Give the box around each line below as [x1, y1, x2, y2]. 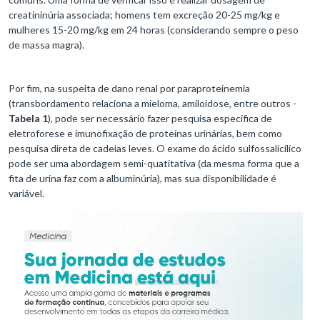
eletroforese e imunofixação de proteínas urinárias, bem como [9, 127, 282, 140]
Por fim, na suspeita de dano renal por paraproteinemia [9, 82, 250, 95]
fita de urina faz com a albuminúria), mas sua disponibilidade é [9, 172, 276, 185]
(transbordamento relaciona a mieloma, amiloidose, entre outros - [9, 97, 296, 110]
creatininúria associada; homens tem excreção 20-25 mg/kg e [9, 9, 280, 21]
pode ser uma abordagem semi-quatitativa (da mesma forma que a [9, 157, 299, 170]
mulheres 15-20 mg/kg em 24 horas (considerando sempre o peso [9, 24, 299, 36]
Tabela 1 [9, 112, 48, 125]
